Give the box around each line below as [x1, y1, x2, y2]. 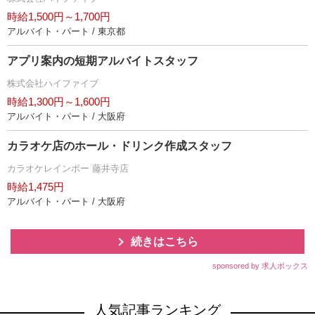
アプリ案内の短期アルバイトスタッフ [7, 54, 198, 67]
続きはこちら [131, 235, 198, 247]
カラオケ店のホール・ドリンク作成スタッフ [7, 139, 232, 152]
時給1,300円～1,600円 [7, 95, 110, 108]
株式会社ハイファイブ [7, 77, 98, 89]
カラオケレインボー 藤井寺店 [7, 162, 129, 174]
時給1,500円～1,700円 [7, 10, 110, 22]
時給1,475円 [7, 180, 64, 193]
